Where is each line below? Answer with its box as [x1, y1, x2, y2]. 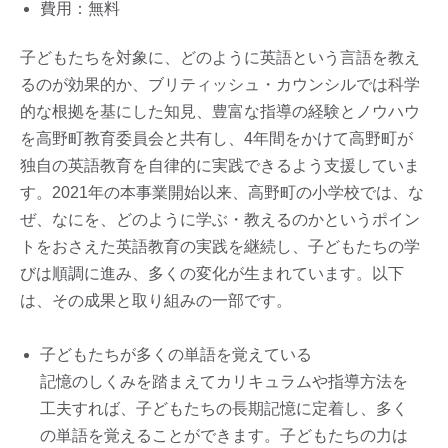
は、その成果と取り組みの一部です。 [20, 292, 292, 310]
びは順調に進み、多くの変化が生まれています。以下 [20, 265, 404, 283]
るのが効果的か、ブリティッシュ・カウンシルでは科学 [20, 76, 420, 94]
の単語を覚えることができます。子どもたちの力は [40, 426, 408, 444]
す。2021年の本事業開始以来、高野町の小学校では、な [20, 184, 424, 202]
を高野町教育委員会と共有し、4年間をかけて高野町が [20, 130, 413, 148]
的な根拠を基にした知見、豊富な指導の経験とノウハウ [20, 103, 420, 121]
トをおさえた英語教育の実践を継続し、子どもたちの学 [20, 238, 420, 256]
